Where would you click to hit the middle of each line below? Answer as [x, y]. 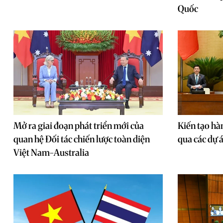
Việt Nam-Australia [51, 153]
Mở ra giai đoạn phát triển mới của [79, 126]
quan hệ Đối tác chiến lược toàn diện [82, 139]
